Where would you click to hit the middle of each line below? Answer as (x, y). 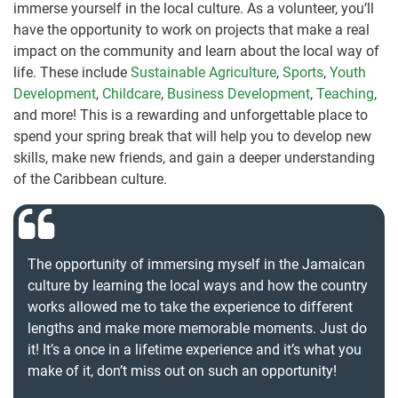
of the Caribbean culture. (90, 179)
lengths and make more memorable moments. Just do (197, 329)
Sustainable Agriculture (203, 73)
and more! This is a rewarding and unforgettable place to (191, 115)
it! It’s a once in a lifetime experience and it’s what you (195, 350)
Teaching (345, 94)
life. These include (72, 73)
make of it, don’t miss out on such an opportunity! (182, 371)
